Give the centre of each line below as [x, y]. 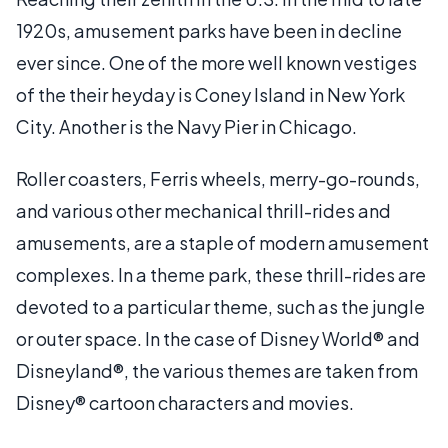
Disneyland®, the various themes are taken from [217, 370]
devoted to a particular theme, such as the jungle [220, 306]
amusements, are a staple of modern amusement [222, 242]
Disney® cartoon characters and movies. [185, 402]
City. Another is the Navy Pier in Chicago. [186, 126]
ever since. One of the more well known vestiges [216, 62]
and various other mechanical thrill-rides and [203, 210]
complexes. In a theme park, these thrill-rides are [221, 274]
